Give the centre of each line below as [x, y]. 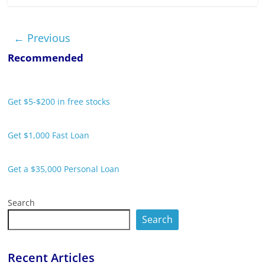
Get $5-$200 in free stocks [59, 102]
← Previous [42, 38]
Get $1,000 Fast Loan [49, 135]
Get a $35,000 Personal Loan [64, 169]
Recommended [46, 58]
